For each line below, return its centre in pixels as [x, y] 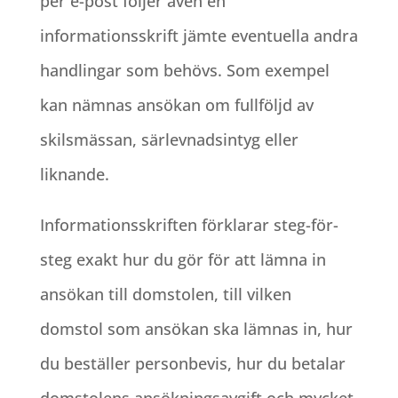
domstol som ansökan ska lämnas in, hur [196, 329]
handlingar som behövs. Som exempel [184, 71]
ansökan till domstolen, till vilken [165, 295]
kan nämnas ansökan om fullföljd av [176, 105]
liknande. [74, 175]
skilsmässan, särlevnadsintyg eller [169, 140]
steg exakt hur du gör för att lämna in [183, 260]
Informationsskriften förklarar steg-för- [189, 225]
